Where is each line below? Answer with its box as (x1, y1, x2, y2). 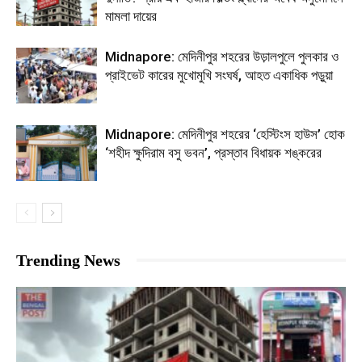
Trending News (16, 250, 120, 269)
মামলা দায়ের (105, 7, 157, 24)
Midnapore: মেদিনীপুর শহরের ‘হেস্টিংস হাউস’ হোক (105, 125, 345, 142)
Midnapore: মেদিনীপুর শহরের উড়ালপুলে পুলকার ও (105, 48, 339, 65)
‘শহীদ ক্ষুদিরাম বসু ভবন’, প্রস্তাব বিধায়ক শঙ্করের (105, 144, 322, 161)
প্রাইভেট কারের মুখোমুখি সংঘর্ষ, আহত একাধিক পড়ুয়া (105, 66, 333, 83)
